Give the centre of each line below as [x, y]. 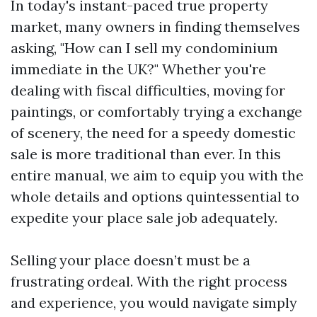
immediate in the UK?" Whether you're [138, 69]
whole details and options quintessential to [155, 196]
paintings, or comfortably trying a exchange [156, 111]
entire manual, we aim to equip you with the [157, 175]
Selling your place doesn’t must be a [131, 260]
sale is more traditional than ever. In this [146, 154]
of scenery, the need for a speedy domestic [153, 133]
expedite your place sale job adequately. [144, 218]
